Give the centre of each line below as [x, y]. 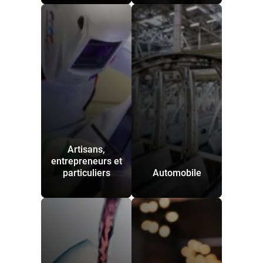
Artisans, [86, 149]
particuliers [86, 173]
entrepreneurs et [86, 161]
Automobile [177, 173]
